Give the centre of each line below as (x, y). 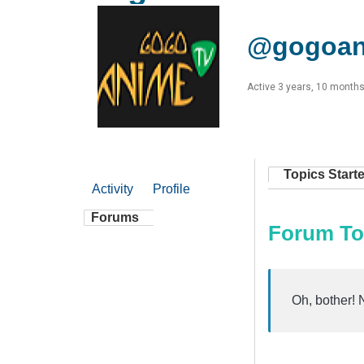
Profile (171, 188)
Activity (113, 188)
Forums (115, 217)
